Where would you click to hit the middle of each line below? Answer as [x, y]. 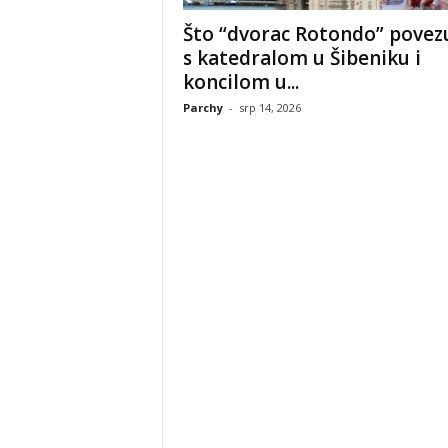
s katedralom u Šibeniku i [301, 58]
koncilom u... [240, 82]
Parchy [202, 107]
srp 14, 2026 [269, 107]
